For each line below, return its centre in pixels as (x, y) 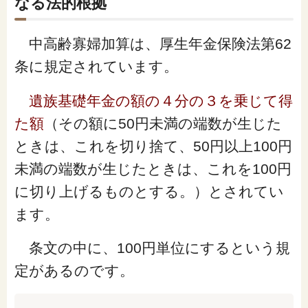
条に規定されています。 (96, 66)
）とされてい (239, 191)
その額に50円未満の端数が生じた (170, 123)
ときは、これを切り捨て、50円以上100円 (153, 146)
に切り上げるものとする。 (104, 191)
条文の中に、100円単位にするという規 (152, 248)
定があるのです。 (74, 271)
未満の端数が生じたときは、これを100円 (153, 168)
